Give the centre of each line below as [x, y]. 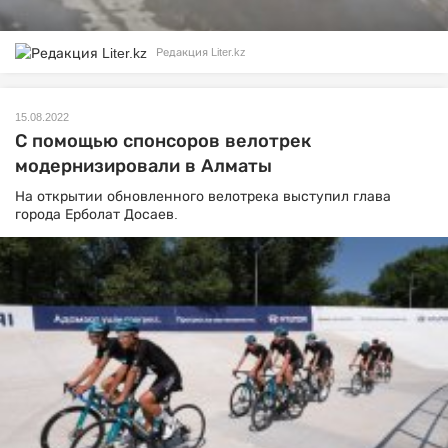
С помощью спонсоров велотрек [163, 140]
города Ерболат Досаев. [96, 213]
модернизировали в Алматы [143, 165]
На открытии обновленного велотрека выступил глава [203, 195]
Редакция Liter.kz [201, 52]
